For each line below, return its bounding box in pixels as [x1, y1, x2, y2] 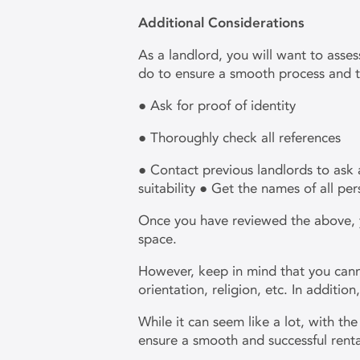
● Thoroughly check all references [138, 129, 345, 145]
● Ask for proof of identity [138, 97, 300, 113]
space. [138, 231, 181, 247]
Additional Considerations [138, 14, 309, 31]
